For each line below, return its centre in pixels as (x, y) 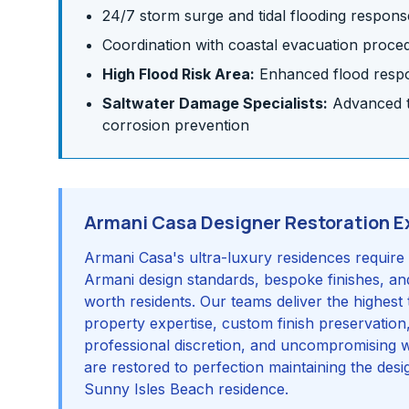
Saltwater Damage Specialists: (215, 103)
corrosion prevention (176, 125)
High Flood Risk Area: (178, 74)
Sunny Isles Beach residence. (186, 389)
